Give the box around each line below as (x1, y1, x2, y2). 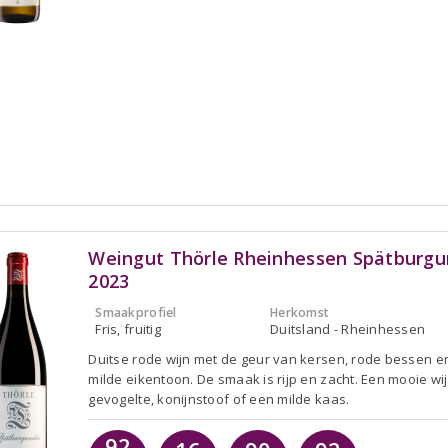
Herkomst (270, 303, 330, 321)
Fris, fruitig (95, 319, 161, 338)
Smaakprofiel (95, 303, 177, 321)
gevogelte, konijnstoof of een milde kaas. (88, 389, 350, 408)
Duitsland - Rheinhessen (270, 319, 426, 338)
